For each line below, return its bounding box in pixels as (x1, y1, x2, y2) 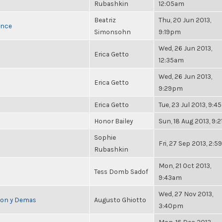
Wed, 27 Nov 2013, (159, 190, 213, 198)
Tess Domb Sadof (94, 167, 148, 175)
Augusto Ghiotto (94, 196, 146, 204)
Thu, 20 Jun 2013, (159, 16, 211, 24)
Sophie (94, 133, 116, 141)
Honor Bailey (94, 117, 133, 125)
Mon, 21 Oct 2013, (159, 162, 211, 169)
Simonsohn (94, 28, 131, 36)
